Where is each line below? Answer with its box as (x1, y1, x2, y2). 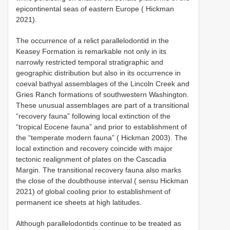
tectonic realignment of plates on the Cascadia (16, 155, 166, 163)
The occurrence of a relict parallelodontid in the (16, 36, 169, 45)
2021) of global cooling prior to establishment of (16, 187, 170, 196)
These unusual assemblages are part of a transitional (16, 101, 189, 109)
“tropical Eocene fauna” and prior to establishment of (16, 123, 187, 131)
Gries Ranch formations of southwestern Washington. (16, 90, 189, 99)
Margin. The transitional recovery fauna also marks (16, 166, 181, 174)
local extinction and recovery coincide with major (16, 144, 172, 152)
